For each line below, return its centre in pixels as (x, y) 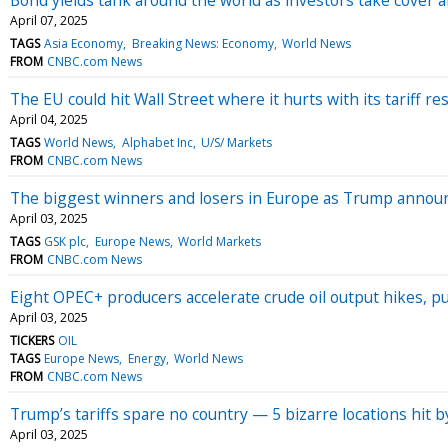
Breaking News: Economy (202, 43)
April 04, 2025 (49, 119)
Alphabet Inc (157, 142)
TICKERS (32, 340)
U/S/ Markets (236, 142)
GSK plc (65, 241)
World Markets (219, 241)
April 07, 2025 (49, 20)
